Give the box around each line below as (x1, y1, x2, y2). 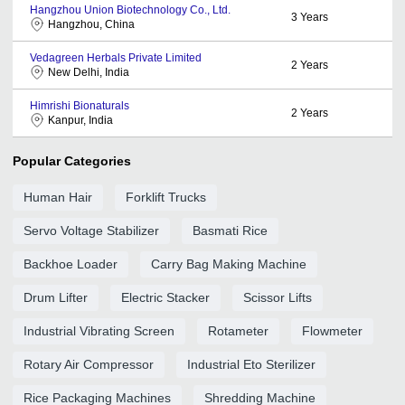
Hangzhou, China (48, 17, 135, 31)
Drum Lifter (24, 289, 88, 305)
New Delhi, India (48, 65, 129, 79)
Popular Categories (13, 153, 131, 168)
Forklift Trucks (126, 189, 206, 204)
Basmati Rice (193, 222, 268, 238)
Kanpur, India (48, 113, 113, 127)
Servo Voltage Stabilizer (24, 222, 159, 238)
